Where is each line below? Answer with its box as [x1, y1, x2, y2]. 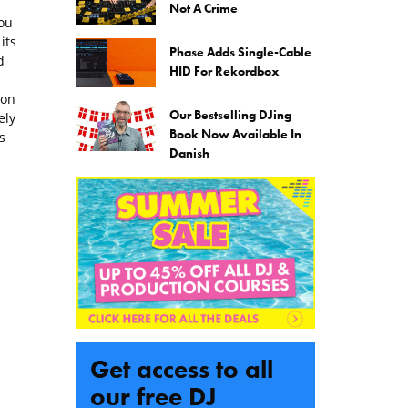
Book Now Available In [169, 126, 301, 143]
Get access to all [89, 352, 273, 385]
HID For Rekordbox [169, 63, 280, 80]
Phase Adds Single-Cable [169, 44, 311, 61]
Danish [169, 145, 209, 162]
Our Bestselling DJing [169, 107, 291, 124]
